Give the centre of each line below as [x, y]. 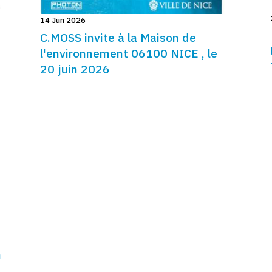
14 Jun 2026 [63, 21]
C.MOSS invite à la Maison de [118, 38]
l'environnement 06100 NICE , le [129, 53]
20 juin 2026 [75, 69]
